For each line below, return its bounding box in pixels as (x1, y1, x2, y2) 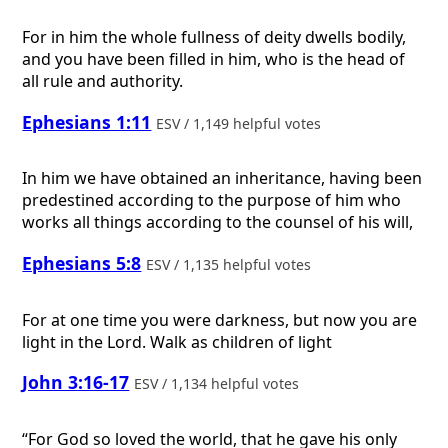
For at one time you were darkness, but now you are (22, 308, 418, 331)
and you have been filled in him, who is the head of (22, 48, 406, 71)
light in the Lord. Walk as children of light (22, 330, 333, 353)
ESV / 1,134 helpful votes (134, 374, 304, 394)
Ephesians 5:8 (22, 250, 142, 275)
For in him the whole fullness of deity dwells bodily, (22, 26, 407, 49)
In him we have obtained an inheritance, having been (22, 167, 423, 190)
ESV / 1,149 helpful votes (156, 113, 326, 133)
